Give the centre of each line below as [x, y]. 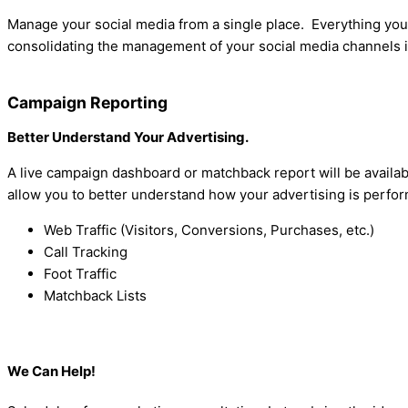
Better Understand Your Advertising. [128, 137]
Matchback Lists [95, 296]
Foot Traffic [80, 274]
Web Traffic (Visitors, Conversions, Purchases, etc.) [209, 230]
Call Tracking [86, 252]
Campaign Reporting [87, 102]
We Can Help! [51, 371]
